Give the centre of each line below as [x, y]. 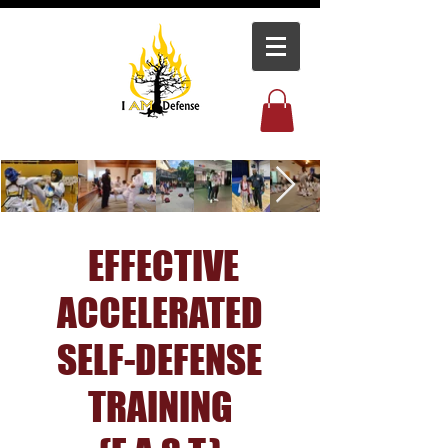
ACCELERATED [159, 313]
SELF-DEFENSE [159, 360]
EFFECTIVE [159, 266]
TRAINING [159, 407]
